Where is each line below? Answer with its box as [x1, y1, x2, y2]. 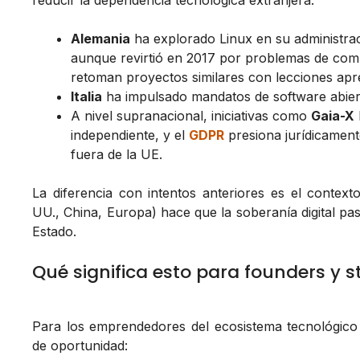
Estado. [32, 223, 76, 240]
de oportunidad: [32, 337, 128, 354]
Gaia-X [311, 108, 354, 125]
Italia [71, 88, 102, 105]
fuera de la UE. [71, 146, 162, 163]
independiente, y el [71, 127, 189, 144]
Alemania [71, 31, 130, 47]
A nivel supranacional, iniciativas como [71, 108, 311, 125]
